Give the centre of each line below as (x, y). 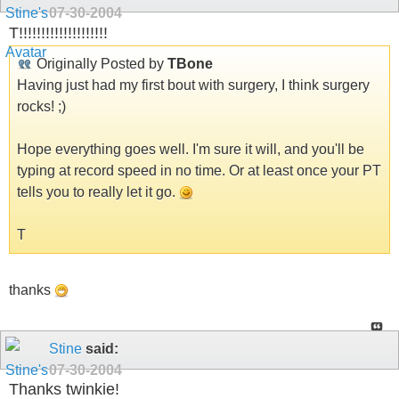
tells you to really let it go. (98, 191)
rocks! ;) (41, 106)
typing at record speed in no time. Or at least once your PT (199, 170)
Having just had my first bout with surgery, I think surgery (193, 85)
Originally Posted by (100, 63)
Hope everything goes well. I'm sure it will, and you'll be (191, 149)
